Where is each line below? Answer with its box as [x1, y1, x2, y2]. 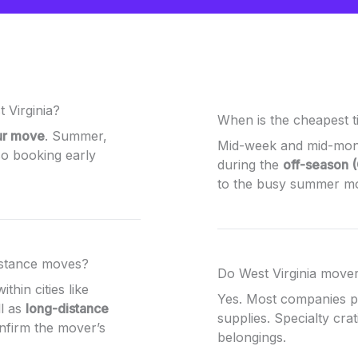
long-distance [26, 300, 109, 316]
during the [217, 156, 283, 173]
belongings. [217, 328, 286, 345]
